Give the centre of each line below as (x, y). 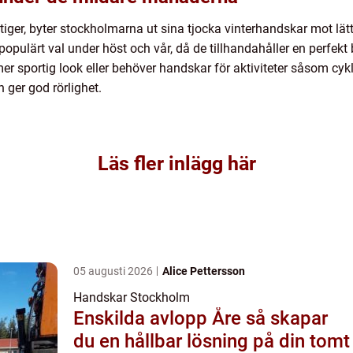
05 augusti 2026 (114, 271)
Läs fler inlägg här (176, 163)
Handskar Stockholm (132, 297)
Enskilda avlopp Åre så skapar (160, 318)
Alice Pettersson (204, 271)
